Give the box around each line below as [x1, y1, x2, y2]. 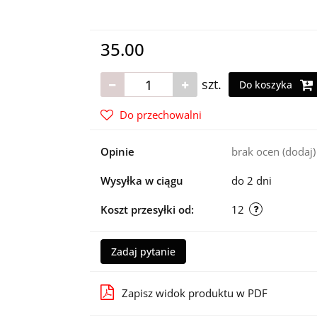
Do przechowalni [119, 108, 202, 122]
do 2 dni [231, 173, 272, 188]
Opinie [100, 144, 134, 158]
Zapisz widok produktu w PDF [121, 286, 267, 300]
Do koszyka [238, 78, 295, 91]
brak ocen [231, 144, 282, 158]
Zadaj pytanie [110, 245, 175, 258]
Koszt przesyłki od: [100, 202, 194, 217]
